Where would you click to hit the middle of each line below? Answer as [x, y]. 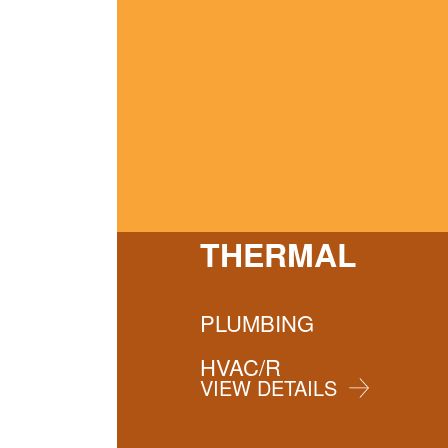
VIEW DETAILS [269, 387]
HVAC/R [241, 366]
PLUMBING [257, 322]
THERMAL [279, 254]
